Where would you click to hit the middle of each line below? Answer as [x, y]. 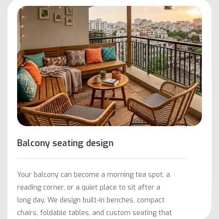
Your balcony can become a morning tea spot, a [94, 175]
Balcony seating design [65, 143]
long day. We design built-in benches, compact [91, 200]
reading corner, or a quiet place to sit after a [89, 187]
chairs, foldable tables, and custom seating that [95, 213]
